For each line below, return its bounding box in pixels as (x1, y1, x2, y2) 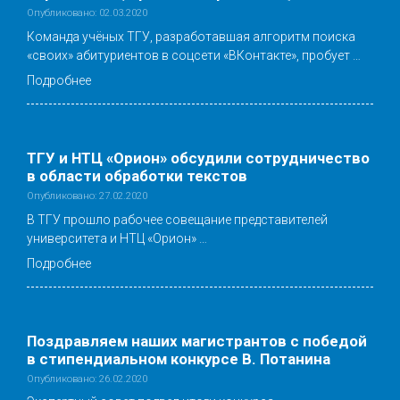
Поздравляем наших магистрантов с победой (27, 331, 367, 350)
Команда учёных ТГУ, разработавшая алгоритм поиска (27, 29, 355, 44)
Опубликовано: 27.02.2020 (27, 189, 147, 202)
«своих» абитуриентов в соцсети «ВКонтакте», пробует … (27, 47, 361, 62)
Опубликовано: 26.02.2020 (27, 372, 147, 385)
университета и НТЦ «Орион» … (27, 230, 207, 246)
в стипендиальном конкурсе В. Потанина (27, 349, 330, 368)
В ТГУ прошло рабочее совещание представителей (27, 212, 328, 227)
